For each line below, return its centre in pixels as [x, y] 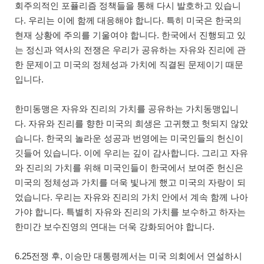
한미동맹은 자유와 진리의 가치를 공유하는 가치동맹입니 [127, 108]
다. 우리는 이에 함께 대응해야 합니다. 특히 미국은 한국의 [128, 20]
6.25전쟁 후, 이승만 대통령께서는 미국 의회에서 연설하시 [128, 256]
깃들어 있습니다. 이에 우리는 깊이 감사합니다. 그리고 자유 [131, 153]
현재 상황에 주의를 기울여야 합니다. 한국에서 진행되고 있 [130, 35]
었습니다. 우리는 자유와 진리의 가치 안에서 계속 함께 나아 [131, 197]
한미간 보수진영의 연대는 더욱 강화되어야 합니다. [115, 226]
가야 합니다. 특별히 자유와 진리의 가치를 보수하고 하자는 [130, 212]
